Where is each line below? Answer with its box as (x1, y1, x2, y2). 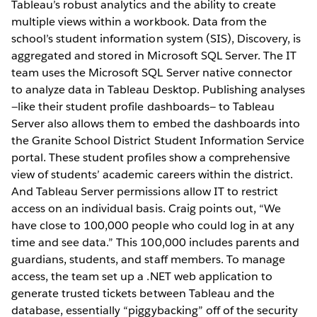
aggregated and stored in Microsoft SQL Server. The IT (11, 48, 297, 64)
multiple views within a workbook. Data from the (11, 14, 267, 30)
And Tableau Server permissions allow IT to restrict (11, 184, 278, 200)
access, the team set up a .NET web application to (11, 269, 272, 284)
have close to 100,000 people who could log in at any (11, 218, 294, 234)
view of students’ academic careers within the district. (11, 167, 294, 183)
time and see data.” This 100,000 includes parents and (11, 235, 300, 250)
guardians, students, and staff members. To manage (11, 252, 285, 267)
